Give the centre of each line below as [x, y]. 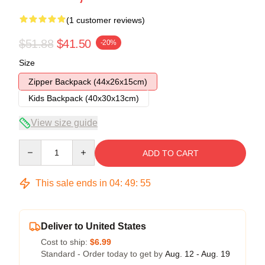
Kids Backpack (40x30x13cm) [84, 98]
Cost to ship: [65, 242]
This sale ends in [71, 183]
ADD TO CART [170, 153]
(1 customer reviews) [106, 20]
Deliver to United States [93, 226]
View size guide [64, 122]
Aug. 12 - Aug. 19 [198, 253]
